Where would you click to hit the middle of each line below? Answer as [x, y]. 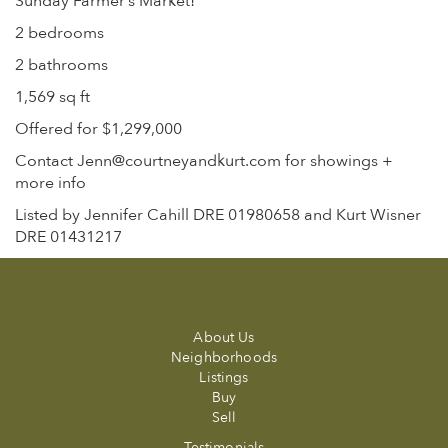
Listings [224, 377]
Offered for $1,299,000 [98, 129]
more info [50, 183]
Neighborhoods [224, 357]
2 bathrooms [61, 65]
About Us [224, 337]
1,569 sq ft [52, 97]
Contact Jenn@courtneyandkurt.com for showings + [204, 161]
